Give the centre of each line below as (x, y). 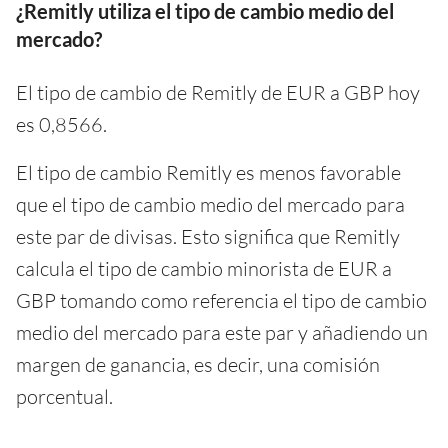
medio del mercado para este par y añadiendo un (222, 332)
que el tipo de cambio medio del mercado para (210, 204)
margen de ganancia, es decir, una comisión (198, 364)
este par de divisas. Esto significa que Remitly (208, 236)
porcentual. (64, 396)
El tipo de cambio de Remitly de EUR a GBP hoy (218, 92)
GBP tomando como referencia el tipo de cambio (221, 300)
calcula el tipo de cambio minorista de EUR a (204, 268)
